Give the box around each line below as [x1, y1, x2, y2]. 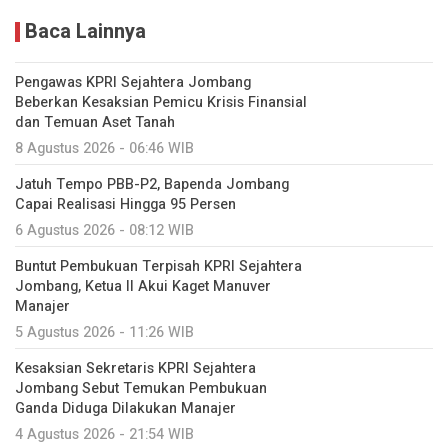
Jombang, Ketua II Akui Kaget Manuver [15, 276, 271, 298]
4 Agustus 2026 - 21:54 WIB [15, 424, 194, 446]
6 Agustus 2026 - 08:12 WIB [15, 220, 194, 242]
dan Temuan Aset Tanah [15, 112, 175, 134]
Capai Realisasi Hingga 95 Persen [15, 194, 236, 216]
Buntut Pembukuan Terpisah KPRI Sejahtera [15, 256, 302, 278]
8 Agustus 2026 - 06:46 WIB [15, 138, 194, 160]
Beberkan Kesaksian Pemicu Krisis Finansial [15, 92, 307, 114]
